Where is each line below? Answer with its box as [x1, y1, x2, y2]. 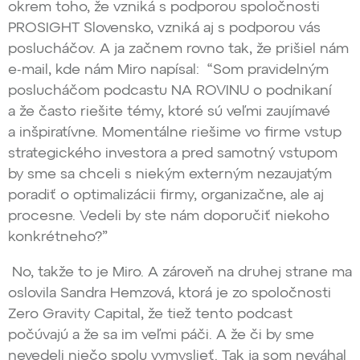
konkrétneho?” [8, 230, 108, 245]
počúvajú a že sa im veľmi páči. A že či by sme [8, 328, 314, 343]
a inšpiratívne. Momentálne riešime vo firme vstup [8, 125, 342, 141]
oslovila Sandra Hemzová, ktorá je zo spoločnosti [8, 286, 331, 301]
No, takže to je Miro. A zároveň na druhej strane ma [8, 265, 352, 280]
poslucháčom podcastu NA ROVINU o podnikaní [8, 84, 332, 99]
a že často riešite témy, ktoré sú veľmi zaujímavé [8, 104, 330, 120]
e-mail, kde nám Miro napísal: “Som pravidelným [8, 63, 329, 78]
